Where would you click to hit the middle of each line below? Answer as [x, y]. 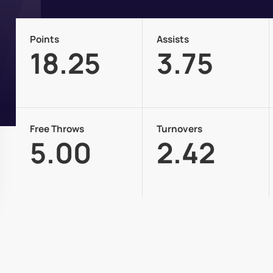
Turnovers [179, 129]
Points [44, 40]
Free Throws [57, 129]
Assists [172, 40]
